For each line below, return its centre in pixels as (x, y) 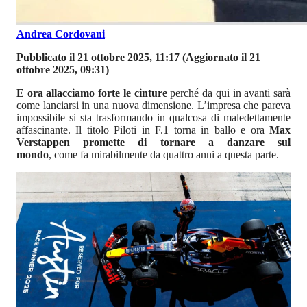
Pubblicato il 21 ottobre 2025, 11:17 (98, 57)
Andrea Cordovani (61, 34)
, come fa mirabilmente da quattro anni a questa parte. (164, 154)
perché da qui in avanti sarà (229, 93)
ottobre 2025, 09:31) (63, 69)
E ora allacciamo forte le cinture (92, 93)
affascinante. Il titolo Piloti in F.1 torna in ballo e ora (143, 130)
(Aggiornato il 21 (220, 57)
